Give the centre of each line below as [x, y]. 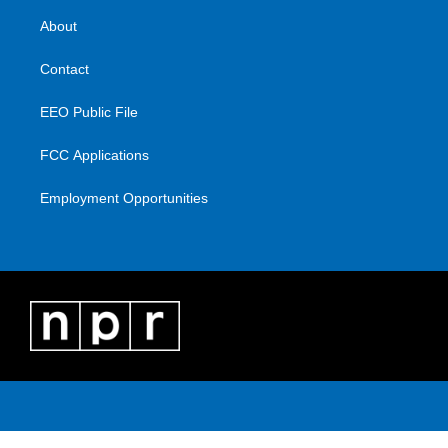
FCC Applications [94, 155]
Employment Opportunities [124, 198]
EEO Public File [89, 112]
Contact [64, 69]
